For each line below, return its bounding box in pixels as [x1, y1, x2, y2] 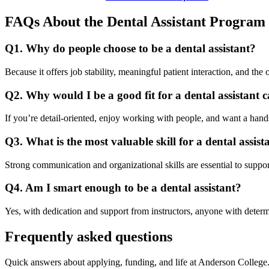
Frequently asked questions [5, 229, 172, 244]
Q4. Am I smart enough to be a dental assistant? [5, 181, 241, 195]
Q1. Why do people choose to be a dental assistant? [5, 42, 256, 55]
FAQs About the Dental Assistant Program [5, 14, 265, 30]
